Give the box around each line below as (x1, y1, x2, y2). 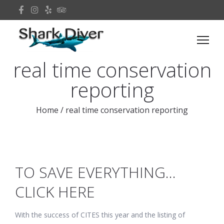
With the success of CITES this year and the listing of (15, 210, 185, 219)
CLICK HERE (15, 181, 95, 202)
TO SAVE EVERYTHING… (15, 162, 176, 182)
